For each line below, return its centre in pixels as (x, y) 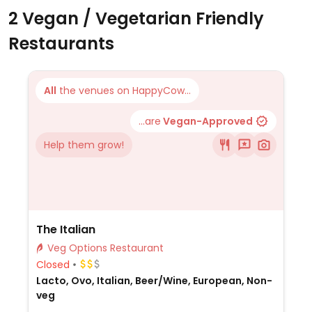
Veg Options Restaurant (136, 248)
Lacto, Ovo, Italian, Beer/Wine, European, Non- (154, 281)
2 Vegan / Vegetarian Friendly (136, 18)
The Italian (65, 229)
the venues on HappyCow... (124, 91)
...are (150, 121)
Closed (53, 264)
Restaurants (61, 44)
